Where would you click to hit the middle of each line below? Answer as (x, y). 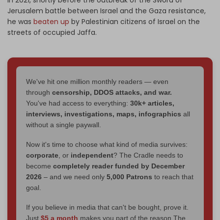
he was (20, 21)
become (40, 166)
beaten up (51, 21)
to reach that (173, 177)
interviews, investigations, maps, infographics (104, 114)
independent (92, 155)
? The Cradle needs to (148, 155)
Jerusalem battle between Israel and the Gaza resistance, (107, 11)
